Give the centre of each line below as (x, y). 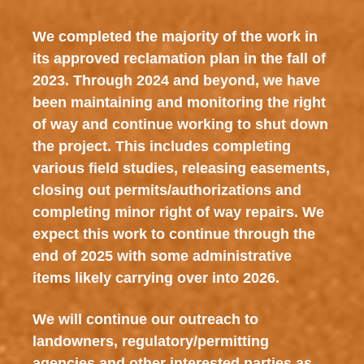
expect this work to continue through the (173, 234)
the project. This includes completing (161, 146)
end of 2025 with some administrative (162, 256)
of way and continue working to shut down (180, 124)
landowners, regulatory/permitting (150, 341)
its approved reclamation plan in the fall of (179, 58)
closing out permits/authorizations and (167, 190)
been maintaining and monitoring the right (179, 102)
